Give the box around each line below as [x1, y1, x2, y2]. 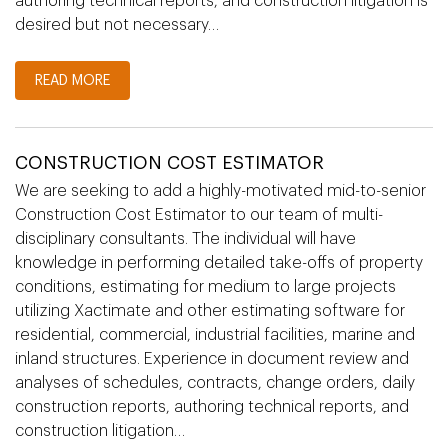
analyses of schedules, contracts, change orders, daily [15, 375, 415, 391]
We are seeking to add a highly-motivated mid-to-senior [15, 183, 426, 199]
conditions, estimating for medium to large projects [15, 279, 396, 295]
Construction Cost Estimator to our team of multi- [15, 207, 383, 223]
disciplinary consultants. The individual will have [15, 231, 356, 247]
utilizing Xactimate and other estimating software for [15, 303, 405, 319]
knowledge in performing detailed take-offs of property [15, 255, 423, 271]
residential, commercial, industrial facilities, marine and [15, 327, 415, 343]
